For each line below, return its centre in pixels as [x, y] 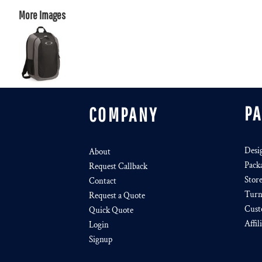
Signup [101, 239]
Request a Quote [117, 196]
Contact [103, 181]
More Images [42, 15]
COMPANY [124, 115]
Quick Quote [111, 210]
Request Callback [118, 166]
